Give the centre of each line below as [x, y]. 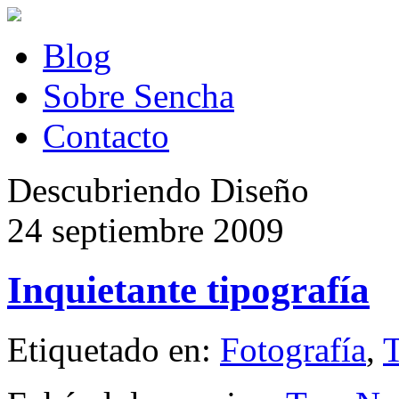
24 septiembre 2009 [146, 230]
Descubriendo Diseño [158, 190]
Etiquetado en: [114, 349]
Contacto [106, 136]
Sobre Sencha [138, 96]
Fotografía [293, 349]
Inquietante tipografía [188, 289]
